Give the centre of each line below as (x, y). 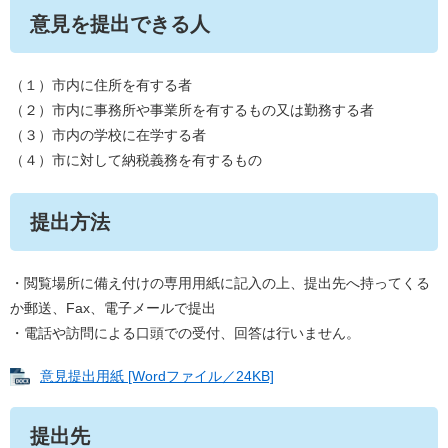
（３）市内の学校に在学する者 (108, 135)
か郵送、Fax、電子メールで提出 (113, 308)
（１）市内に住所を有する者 (101, 85)
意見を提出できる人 (120, 24)
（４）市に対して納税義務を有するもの (136, 160)
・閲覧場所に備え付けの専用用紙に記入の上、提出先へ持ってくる (220, 283)
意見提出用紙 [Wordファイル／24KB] (157, 376)
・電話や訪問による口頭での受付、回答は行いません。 (185, 333)
